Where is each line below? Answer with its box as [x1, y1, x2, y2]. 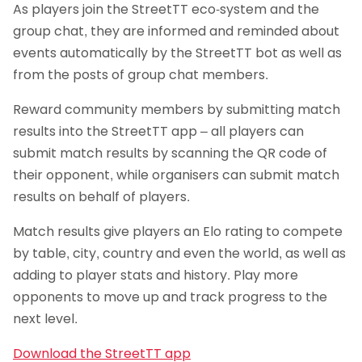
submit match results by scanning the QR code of [13, 143, 327, 162]
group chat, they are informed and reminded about [13, 21, 339, 40]
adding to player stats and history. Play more [13, 265, 298, 284]
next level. [13, 309, 78, 328]
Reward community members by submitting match [13, 99, 340, 119]
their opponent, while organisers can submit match [13, 165, 339, 184]
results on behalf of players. [13, 187, 193, 206]
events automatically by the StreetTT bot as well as [13, 43, 342, 62]
